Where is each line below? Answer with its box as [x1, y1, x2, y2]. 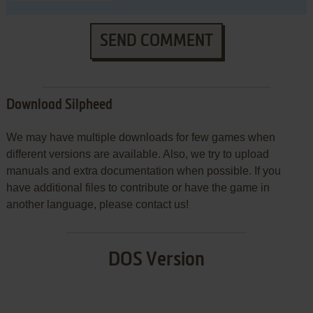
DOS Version [108, 250, 205, 270]
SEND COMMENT [99, 33, 213, 50]
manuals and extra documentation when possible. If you [6, 165, 281, 177]
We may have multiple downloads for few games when [6, 131, 275, 144]
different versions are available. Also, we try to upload [6, 148, 269, 161]
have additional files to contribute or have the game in [6, 182, 270, 194]
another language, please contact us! [6, 198, 189, 211]
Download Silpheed [6, 99, 112, 113]
